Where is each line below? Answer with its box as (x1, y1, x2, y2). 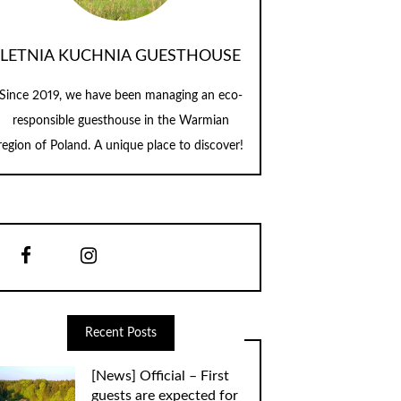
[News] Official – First (90, 369, 229, 384)
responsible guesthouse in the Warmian (12, 114, 229, 127)
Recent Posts (84, 326, 157, 339)
